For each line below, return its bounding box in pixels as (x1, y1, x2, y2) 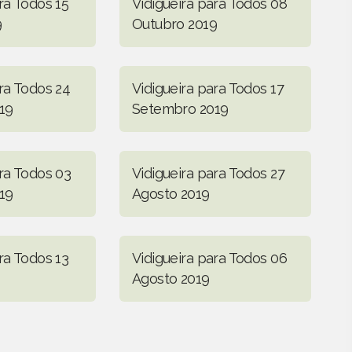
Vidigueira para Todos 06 (131, 249, 288, 266)
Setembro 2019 (131, 100, 229, 117)
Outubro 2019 (131, 15, 217, 32)
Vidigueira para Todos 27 (131, 164, 285, 181)
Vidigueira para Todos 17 (131, 79, 284, 97)
